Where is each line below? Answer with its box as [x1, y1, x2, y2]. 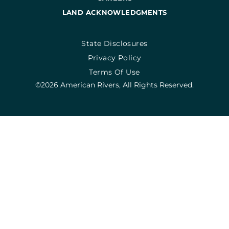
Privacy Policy [87, 53, 142, 62]
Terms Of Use [89, 67, 140, 77]
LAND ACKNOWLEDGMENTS [62, 8, 167, 16]
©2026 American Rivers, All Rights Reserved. [35, 80, 194, 89]
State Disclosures [81, 38, 148, 48]
